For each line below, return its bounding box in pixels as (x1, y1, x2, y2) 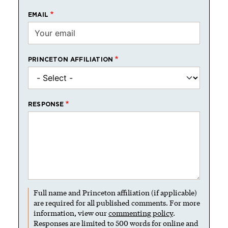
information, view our (34, 208, 108, 218)
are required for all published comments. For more (34, 198, 200, 208)
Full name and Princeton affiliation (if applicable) (34, 188, 197, 197)
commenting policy (108, 208, 173, 218)
